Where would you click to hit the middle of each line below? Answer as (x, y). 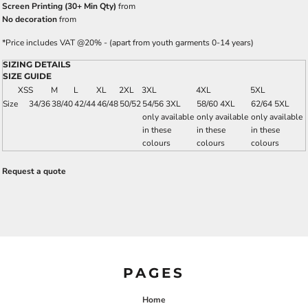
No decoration (30, 19)
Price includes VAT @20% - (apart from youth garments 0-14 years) (130, 43)
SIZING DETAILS (37, 64)
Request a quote (34, 171)
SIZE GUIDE (27, 76)
